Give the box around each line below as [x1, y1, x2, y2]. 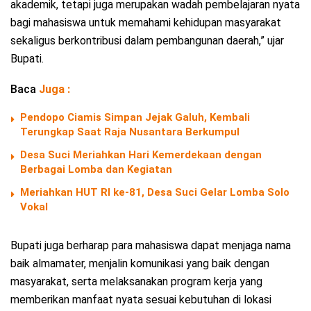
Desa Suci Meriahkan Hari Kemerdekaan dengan [20, 148, 262, 161]
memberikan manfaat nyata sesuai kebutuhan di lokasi [10, 292, 271, 306]
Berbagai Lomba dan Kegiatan [20, 162, 172, 176]
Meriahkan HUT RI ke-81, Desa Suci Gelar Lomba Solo [20, 185, 289, 199]
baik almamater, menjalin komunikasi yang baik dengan [10, 256, 269, 270]
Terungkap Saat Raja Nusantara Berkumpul [20, 125, 239, 138]
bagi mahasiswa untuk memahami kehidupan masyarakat [10, 15, 281, 29]
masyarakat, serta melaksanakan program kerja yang [10, 274, 262, 288]
